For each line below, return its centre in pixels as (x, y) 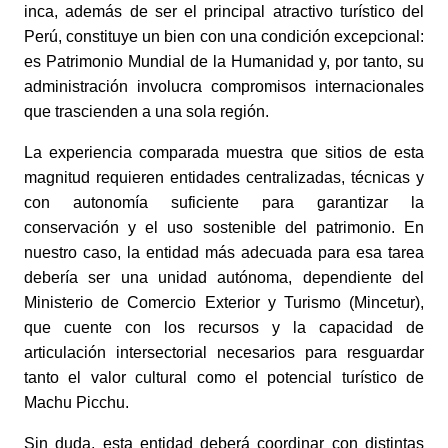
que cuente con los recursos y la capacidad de (224, 327)
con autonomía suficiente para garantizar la (224, 202)
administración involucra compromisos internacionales (224, 86)
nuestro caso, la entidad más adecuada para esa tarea (224, 252)
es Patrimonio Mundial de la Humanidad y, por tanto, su (224, 61)
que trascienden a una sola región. (148, 111)
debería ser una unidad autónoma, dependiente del (224, 277)
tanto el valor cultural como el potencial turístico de (224, 377)
